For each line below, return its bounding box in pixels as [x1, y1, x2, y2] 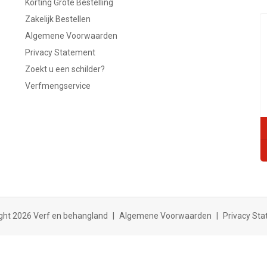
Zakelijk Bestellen [25, 14, 91, 24]
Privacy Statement [25, 47, 96, 57]
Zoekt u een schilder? [25, 64, 105, 74]
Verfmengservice [25, 80, 91, 91]
